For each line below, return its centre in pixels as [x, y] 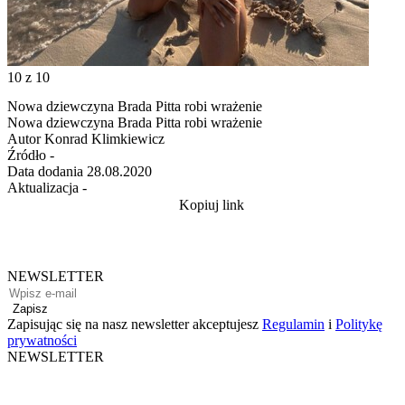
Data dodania [45, 171]
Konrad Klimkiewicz [104, 138]
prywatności [42, 340]
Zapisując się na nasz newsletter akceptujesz [135, 324]
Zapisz [30, 308]
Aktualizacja [43, 187]
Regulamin [293, 324]
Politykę [359, 324]
